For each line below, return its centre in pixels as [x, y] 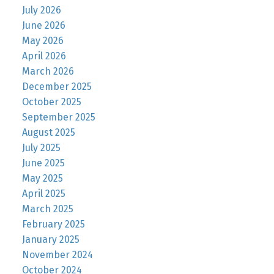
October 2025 [51, 102]
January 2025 [50, 239]
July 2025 [41, 147]
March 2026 [48, 71]
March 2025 [47, 209]
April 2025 [43, 193]
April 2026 [44, 56]
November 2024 [57, 254]
